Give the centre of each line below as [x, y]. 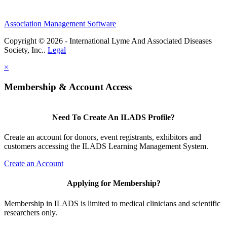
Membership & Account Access [68, 87]
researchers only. [31, 212]
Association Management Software [60, 24]
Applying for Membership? [113, 183]
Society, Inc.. [26, 50]
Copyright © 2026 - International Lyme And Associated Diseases [108, 41]
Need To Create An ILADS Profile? [113, 117]
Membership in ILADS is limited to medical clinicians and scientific [112, 203]
